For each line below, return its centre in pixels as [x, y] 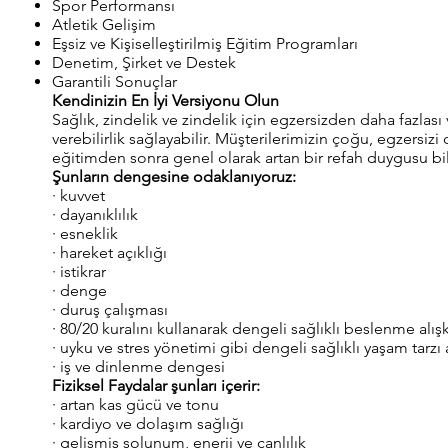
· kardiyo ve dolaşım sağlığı [148, 423]
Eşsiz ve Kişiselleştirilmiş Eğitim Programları [205, 43]
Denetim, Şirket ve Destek [144, 62]
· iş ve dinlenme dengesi [138, 366]
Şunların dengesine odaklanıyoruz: [174, 176]
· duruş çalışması [110, 309]
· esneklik [85, 233]
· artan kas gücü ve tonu [135, 404]
